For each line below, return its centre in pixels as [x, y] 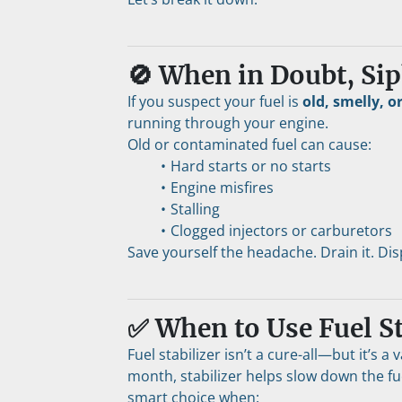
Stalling [195, 209]
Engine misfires [222, 188]
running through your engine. [228, 123]
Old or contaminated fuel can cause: [249, 144]
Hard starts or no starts [250, 166]
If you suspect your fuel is [215, 101]
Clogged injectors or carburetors [281, 231]
